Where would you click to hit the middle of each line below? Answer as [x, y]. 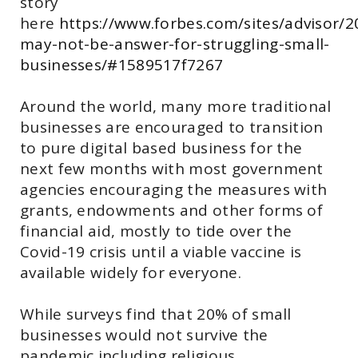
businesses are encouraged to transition [172, 127]
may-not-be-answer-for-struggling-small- [175, 44]
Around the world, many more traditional [176, 106]
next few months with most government [172, 168]
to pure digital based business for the [161, 147]
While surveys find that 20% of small [156, 314]
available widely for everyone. [131, 272]
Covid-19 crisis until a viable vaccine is [161, 251]
